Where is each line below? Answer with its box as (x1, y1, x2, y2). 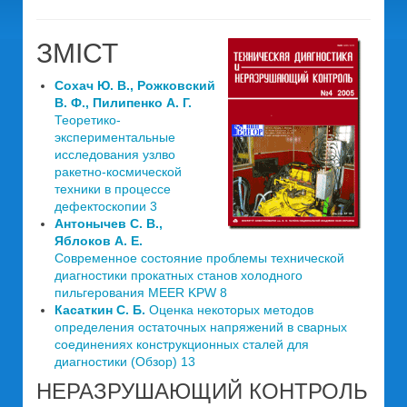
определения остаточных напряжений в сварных (55, 320, 347, 334)
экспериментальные (55, 130, 175, 144)
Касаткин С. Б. (55, 303, 145, 317)
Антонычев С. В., (55, 216, 163, 231)
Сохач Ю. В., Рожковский (55, 78, 215, 93)
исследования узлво (55, 147, 175, 162)
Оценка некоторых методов (145, 303, 313, 317)
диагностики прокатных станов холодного (55, 268, 303, 283)
